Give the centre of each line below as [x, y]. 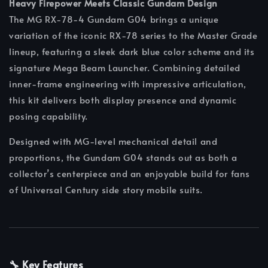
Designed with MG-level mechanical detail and [113, 141]
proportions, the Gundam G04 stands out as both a [123, 157]
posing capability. [48, 116]
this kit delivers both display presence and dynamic [123, 100]
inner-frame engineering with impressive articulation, [128, 84]
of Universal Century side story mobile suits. [106, 190]
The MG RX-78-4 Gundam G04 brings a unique [114, 19]
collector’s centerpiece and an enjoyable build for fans [130, 173]
